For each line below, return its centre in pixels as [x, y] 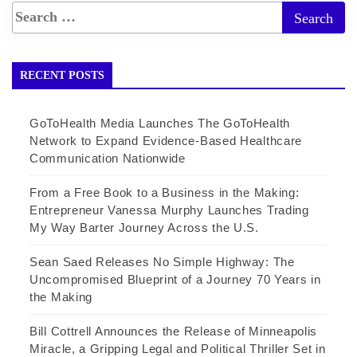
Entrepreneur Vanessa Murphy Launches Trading [169, 210]
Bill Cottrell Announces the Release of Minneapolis [174, 331]
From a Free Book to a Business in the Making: [165, 192]
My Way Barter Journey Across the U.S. [144, 227]
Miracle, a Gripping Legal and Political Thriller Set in [178, 348]
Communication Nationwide [108, 158]
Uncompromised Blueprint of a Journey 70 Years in [175, 279]
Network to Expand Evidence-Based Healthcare [166, 140]
